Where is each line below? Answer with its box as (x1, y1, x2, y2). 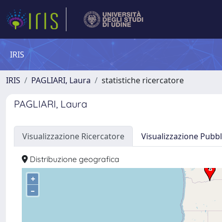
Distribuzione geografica (28, 154, 119, 164)
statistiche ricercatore (102, 75, 184, 86)
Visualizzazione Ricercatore (22, 131, 124, 142)
